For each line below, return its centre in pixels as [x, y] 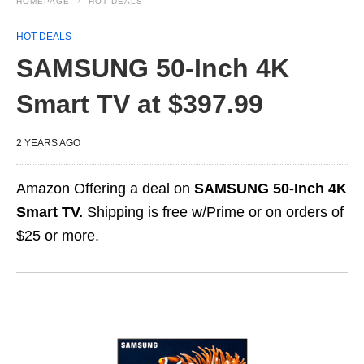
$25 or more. [58, 236]
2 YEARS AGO [48, 143]
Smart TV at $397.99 [140, 104]
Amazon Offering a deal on [105, 188]
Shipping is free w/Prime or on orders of [213, 212]
